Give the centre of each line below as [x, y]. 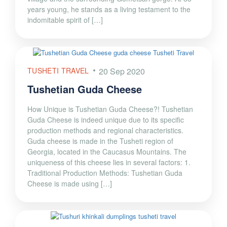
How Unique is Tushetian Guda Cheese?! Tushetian [110, 109]
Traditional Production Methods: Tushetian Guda [105, 173]
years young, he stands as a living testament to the [109, 9]
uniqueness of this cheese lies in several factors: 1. [109, 162]
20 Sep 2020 [122, 71]
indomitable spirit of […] [65, 20]
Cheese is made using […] [70, 184]
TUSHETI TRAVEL [58, 71]
